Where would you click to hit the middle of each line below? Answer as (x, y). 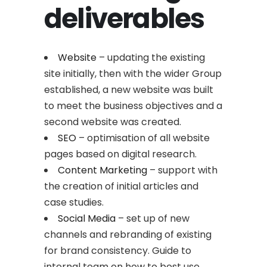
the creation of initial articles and (121, 186)
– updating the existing (151, 58)
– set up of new (153, 218)
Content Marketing (103, 170)
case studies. (74, 202)
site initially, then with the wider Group (133, 74)
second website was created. (113, 122)
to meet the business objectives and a (133, 106)
